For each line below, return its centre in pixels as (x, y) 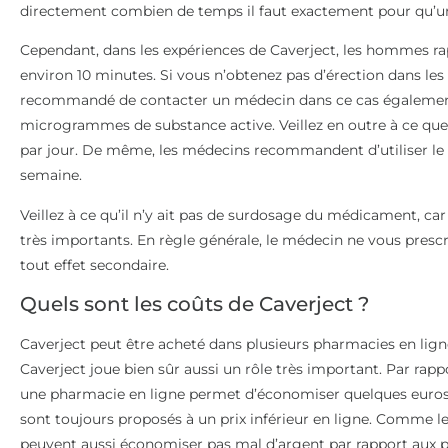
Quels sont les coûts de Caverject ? (194, 303)
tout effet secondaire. (94, 264)
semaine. (51, 175)
